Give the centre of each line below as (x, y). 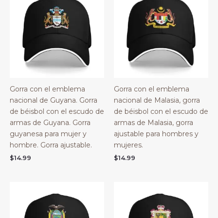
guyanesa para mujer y (48, 134)
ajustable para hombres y (156, 134)
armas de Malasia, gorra (154, 122)
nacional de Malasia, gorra (157, 100)
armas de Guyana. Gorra (50, 122)
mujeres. (128, 145)
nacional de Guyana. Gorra (54, 100)
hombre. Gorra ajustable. (51, 145)
